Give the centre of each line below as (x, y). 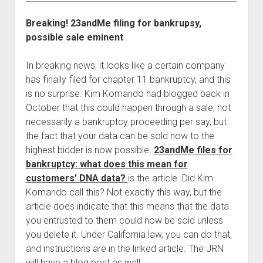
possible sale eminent (74, 37)
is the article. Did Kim (170, 178)
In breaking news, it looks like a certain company (125, 65)
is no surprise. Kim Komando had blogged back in (127, 93)
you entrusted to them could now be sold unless (124, 220)
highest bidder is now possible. (90, 150)
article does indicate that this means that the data (127, 206)
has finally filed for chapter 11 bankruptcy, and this (128, 79)
